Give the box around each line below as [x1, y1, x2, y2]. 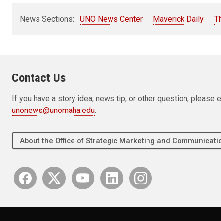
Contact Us [12, 70, 66, 85]
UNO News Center [80, 14, 143, 24]
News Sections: [20, 14, 74, 24]
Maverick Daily [153, 14, 204, 24]
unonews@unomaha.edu [12, 105, 95, 115]
